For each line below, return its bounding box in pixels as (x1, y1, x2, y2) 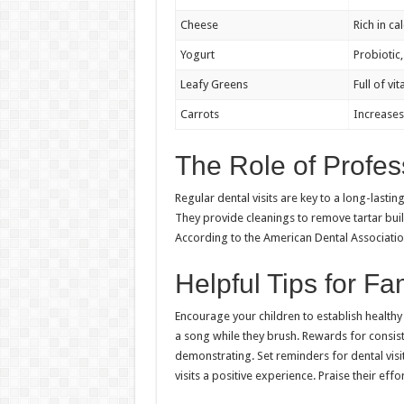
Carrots (179, 107, 219, 122)
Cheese (179, 18, 218, 32)
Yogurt (179, 48, 215, 62)
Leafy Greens (179, 78, 248, 92)
